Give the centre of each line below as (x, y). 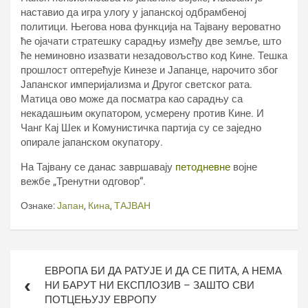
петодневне (204, 167)
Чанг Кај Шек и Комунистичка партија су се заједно (141, 128)
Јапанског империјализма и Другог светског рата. (136, 85)
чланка (35, 278)
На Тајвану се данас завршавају (98, 167)
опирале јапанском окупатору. (92, 142)
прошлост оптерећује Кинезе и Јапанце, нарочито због (149, 70)
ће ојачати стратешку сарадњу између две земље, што (151, 41)
